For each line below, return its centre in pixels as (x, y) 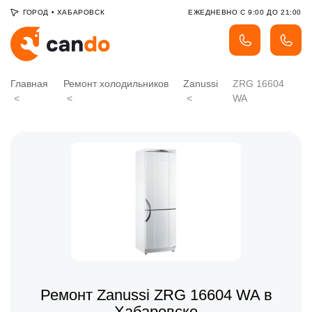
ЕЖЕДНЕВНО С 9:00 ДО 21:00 (245, 12)
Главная (29, 84)
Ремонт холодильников (116, 84)
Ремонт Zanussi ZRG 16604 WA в (156, 295)
